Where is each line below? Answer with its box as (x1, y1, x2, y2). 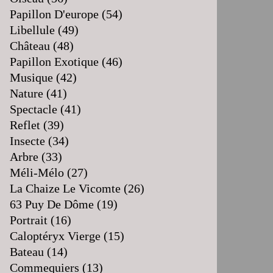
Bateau (10, 245, 44, 258)
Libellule (10, 23, 55, 37)
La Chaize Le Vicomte (10, 182, 121, 195)
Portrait (10, 213, 48, 227)
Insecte (10, 134, 45, 147)
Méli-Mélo (10, 166, 64, 179)
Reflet (10, 118, 40, 132)
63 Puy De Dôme (10, 197, 94, 211)
